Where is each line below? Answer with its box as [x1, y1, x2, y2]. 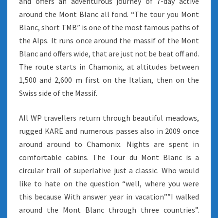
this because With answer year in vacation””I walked [19, 192, 199, 201]
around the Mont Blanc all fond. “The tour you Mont [19, 9, 199, 19]
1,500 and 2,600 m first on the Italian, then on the [19, 75, 199, 85]
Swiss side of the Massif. [19, 88, 97, 98]
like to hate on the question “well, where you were [19, 179, 199, 188]
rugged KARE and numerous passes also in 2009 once [19, 126, 199, 136]
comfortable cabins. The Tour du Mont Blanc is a [19, 152, 199, 162]
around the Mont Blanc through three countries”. [19, 205, 199, 215]
